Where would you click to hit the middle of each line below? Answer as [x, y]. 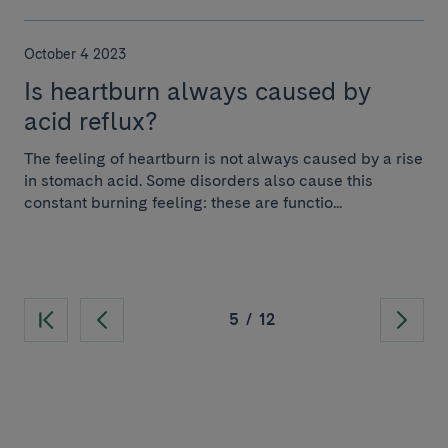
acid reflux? [91, 121]
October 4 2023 [75, 54]
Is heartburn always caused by [197, 91]
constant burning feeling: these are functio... [183, 202]
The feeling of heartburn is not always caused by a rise [223, 158]
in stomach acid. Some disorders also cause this [198, 180]
